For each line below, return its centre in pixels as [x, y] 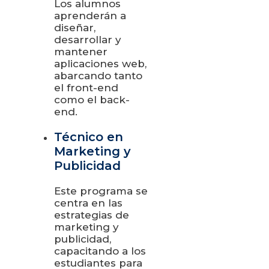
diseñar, [75, 27]
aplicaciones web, [100, 63]
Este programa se [101, 191]
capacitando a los [100, 251]
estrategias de [92, 215]
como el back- [92, 99]
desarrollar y [88, 39]
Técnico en [89, 137]
